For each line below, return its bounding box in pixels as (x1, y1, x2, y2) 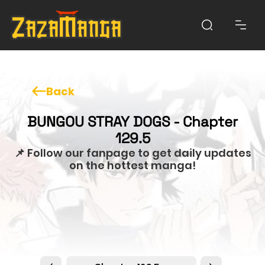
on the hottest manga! (69, 157, 196, 173)
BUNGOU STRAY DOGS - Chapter (27, 112, 238, 131)
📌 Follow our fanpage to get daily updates (14, 145, 251, 160)
